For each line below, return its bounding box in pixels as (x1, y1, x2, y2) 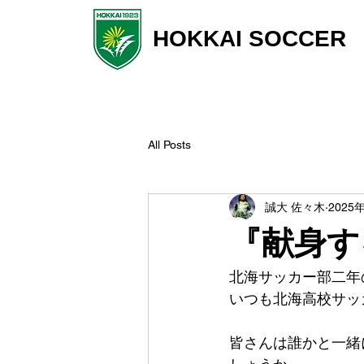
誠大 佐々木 (265, 200, 325, 214)
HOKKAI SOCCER (153, 26, 346, 51)
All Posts (148, 137, 191, 151)
